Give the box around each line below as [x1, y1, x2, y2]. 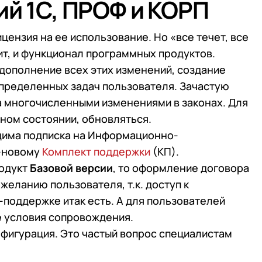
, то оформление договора [113, 161, 249, 175]
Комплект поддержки [42, 144, 150, 158]
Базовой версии [30, 161, 113, 175]
